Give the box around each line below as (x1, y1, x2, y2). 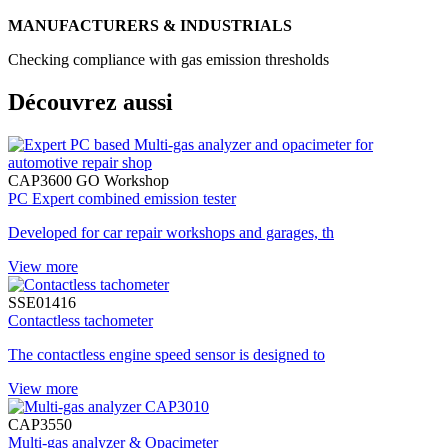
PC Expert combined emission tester (8, 189, 236, 207)
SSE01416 (8, 293, 76, 311)
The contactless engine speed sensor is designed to (8, 345, 325, 363)
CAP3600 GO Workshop (8, 171, 169, 189)
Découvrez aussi (8, 88, 173, 115)
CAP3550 (8, 415, 72, 433)
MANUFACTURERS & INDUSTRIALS (8, 16, 292, 34)
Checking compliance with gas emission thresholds (8, 50, 329, 68)
